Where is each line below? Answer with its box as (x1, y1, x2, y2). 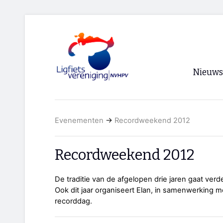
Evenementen (55, 116, 104, 125)
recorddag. (55, 197, 92, 206)
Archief (196, 123, 222, 132)
